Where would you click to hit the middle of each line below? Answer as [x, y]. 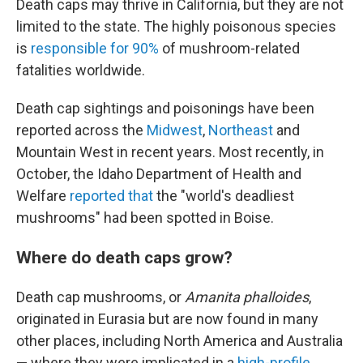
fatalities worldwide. [81, 70]
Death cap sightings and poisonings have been [165, 108]
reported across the [81, 130]
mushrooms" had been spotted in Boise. [145, 218]
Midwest [175, 130]
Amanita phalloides [247, 297]
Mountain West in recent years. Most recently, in [170, 152]
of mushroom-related [229, 48]
